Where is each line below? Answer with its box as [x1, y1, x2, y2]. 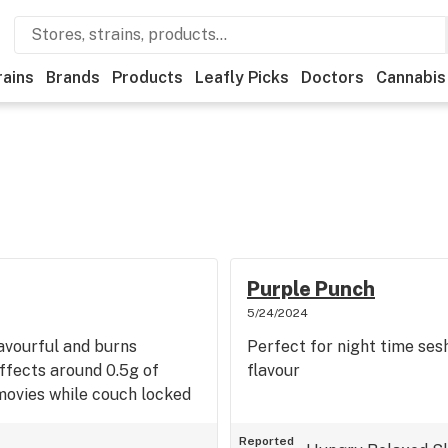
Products [112, 68, 183, 87]
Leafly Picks [195, 68, 289, 87]
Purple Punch [246, 277, 375, 301]
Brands [46, 68, 100, 87]
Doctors [301, 68, 364, 87]
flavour [246, 361, 300, 380]
